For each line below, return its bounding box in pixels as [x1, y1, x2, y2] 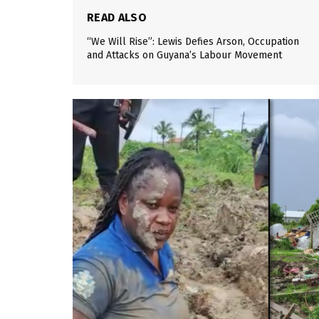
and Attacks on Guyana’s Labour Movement [87, 49, 282, 62]
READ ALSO [87, 11, 147, 25]
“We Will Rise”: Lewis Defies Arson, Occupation [87, 36, 299, 48]
